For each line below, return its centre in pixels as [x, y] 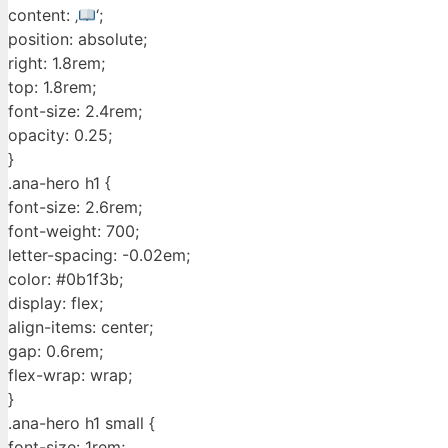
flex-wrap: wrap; [70, 375]
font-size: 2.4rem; [75, 111]
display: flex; [55, 303]
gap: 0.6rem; [55, 351]
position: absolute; [77, 39]
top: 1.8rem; [52, 87]
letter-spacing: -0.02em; [99, 255]
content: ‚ [43, 15]
